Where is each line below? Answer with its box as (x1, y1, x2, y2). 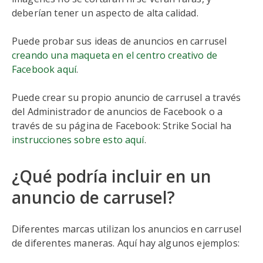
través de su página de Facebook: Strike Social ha (12, 119, 231, 132)
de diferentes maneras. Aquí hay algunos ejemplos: (12, 237, 240, 249)
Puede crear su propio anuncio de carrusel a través (12, 91, 241, 104)
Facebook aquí (12, 63, 77, 76)
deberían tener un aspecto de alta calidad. (12, 6, 198, 19)
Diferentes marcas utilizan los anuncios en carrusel (12, 222, 242, 235)
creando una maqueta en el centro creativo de (12, 49, 218, 62)
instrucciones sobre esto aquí (12, 133, 144, 146)
